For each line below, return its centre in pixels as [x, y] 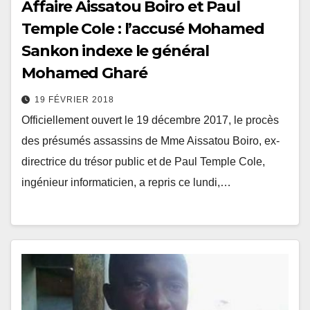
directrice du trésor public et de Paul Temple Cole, [143, 162]
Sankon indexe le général [115, 51]
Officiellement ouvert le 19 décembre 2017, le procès [150, 120]
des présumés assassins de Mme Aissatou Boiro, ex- [151, 141]
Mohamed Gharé [84, 73]
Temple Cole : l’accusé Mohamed [143, 29]
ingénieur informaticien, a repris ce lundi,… [126, 183]
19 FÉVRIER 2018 [74, 100]
